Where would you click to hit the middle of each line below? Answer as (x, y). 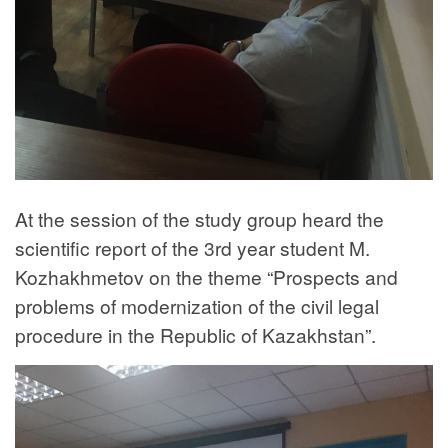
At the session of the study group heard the (199, 218)
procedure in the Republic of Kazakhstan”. (195, 334)
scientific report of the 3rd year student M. (192, 247)
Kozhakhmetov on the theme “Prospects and (206, 276)
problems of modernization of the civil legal (197, 305)
